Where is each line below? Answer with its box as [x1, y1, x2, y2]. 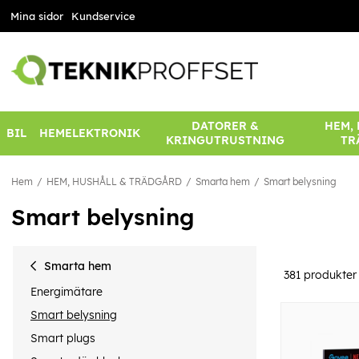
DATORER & [191, 119, 259, 134]
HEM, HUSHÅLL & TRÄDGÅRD [46, 175, 182, 188]
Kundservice [71, 10, 135, 22]
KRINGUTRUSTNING [165, 133, 284, 148]
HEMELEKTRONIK [39, 126, 140, 141]
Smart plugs [30, 331, 95, 346]
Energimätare [30, 284, 103, 299]
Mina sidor [10, 10, 63, 22]
